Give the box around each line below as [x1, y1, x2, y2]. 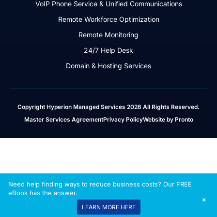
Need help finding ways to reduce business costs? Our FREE [8, 180, 192, 188]
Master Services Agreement [24, 116, 103, 124]
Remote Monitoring [78, 31, 139, 39]
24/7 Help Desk [84, 46, 133, 55]
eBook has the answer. [8, 188, 77, 197]
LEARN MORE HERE [81, 203, 136, 211]
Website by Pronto [142, 116, 193, 124]
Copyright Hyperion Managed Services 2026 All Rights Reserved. [17, 103, 200, 111]
